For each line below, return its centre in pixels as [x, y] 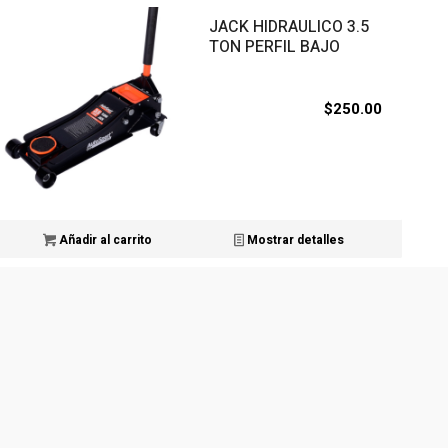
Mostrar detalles [294, 240]
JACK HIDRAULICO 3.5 [289, 27]
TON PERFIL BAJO [275, 47]
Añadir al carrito [103, 240]
